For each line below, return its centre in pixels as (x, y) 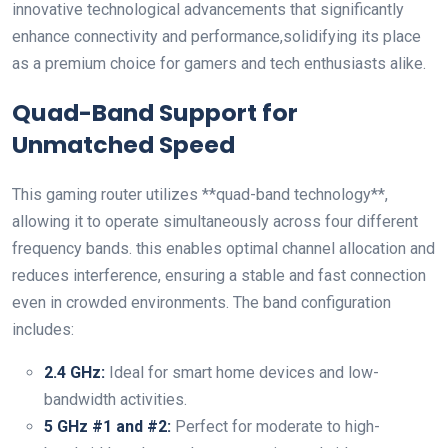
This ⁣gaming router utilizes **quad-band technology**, (200, 194)
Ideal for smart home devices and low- (242, 372)
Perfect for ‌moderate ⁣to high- (275, 426)
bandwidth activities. (115, 399)
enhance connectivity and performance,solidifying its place (216, 36)
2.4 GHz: (74, 372)
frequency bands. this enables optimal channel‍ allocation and (223, 248)
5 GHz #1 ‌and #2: (107, 426)
